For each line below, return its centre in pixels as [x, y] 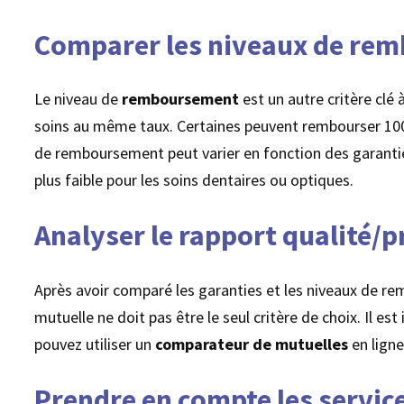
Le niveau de [78, 99]
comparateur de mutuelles [252, 344]
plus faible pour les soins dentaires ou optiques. [194, 180]
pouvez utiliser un [95, 344]
